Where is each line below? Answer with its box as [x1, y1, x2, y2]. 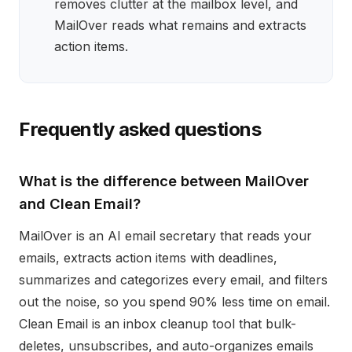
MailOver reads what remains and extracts [54, 17, 306, 33]
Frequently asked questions [19, 118, 262, 141]
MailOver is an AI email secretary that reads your [19, 228, 312, 244]
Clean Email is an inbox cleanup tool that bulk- [19, 316, 296, 332]
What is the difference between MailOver [19, 172, 309, 189]
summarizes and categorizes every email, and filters [19, 272, 328, 288]
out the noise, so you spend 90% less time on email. [19, 294, 330, 310]
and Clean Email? [19, 195, 141, 212]
